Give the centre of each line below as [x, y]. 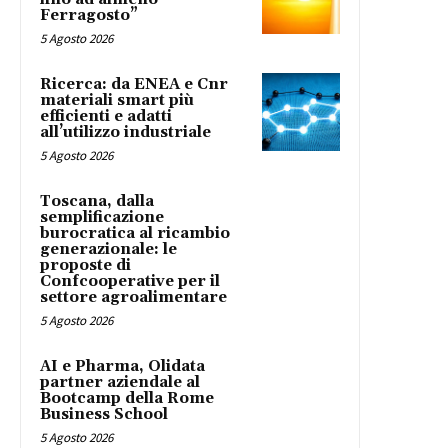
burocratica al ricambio [135, 233]
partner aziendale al [120, 382]
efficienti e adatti [106, 116]
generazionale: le [108, 249]
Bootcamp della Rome [127, 398]
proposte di [85, 265]
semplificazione [102, 217]
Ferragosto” [89, 15]
